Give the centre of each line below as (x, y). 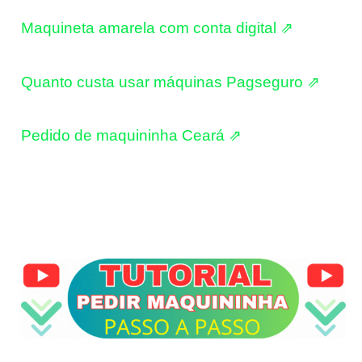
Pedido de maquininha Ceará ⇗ (131, 136)
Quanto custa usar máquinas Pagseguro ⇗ (170, 82)
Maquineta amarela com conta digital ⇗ (157, 28)
